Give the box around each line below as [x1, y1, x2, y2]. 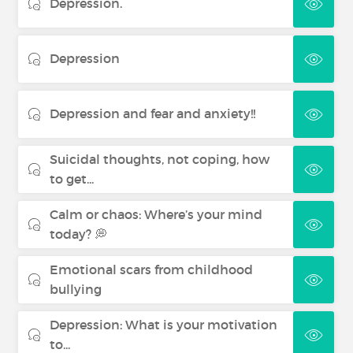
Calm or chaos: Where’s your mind [50, 206, 263, 222]
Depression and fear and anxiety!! [50, 106, 256, 121]
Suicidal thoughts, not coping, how [50, 151, 270, 167]
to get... [50, 171, 95, 187]
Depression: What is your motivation [50, 317, 278, 333]
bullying [50, 281, 102, 297]
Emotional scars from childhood [50, 262, 254, 277]
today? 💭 [50, 226, 108, 242]
